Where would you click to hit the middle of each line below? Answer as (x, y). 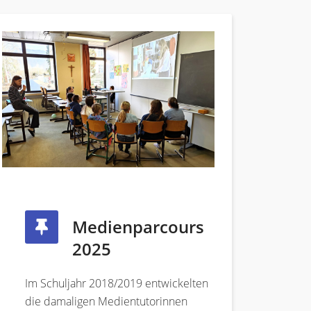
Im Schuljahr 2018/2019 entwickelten (117, 284)
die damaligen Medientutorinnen (106, 302)
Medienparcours (138, 227)
